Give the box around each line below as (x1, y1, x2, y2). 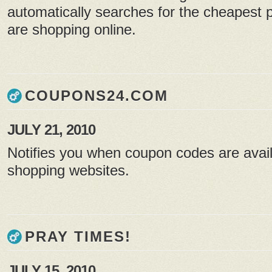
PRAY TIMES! (25, 229, 131, 245)
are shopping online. (7, 22, 136, 38)
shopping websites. (7, 163, 129, 178)
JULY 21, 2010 (7, 122, 95, 138)
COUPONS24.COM (25, 88, 168, 104)
